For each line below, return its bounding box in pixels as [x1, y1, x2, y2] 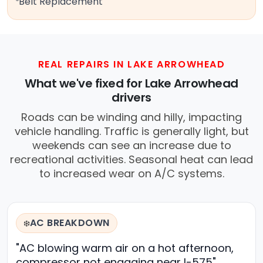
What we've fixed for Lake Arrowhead [25, 75, 238, 92]
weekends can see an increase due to [32, 138, 231, 153]
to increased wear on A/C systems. [39, 166, 224, 181]
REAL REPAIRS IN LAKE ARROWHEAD [38, 58, 225, 72]
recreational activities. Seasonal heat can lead [10, 152, 253, 167]
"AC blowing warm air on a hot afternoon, [16, 241, 234, 256]
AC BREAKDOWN [30, 216, 110, 230]
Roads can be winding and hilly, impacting [21, 110, 242, 125]
